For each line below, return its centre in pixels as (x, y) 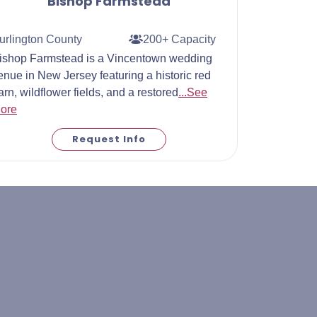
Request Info (109, 139)
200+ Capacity (179, 39)
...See (193, 92)
